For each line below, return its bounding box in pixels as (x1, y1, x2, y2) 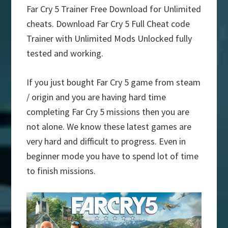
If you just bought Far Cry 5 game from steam (26, 76, 201, 89)
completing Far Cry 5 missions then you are (26, 106, 190, 118)
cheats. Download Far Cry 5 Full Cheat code (26, 18, 190, 30)
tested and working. (26, 47, 104, 60)
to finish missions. (26, 165, 96, 177)
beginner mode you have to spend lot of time (26, 150, 199, 162)
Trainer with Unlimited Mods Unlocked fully (26, 33, 192, 45)
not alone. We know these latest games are (26, 121, 192, 133)
